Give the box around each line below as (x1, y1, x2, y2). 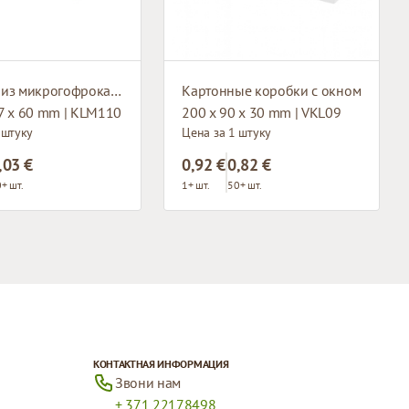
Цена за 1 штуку (182, 123, 271, 141)
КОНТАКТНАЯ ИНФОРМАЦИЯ (92, 356, 229, 371)
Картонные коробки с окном (182, 80, 362, 100)
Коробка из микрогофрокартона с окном (110, 80, 122, 100)
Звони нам (114, 372, 182, 392)
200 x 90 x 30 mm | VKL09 (182, 102, 341, 121)
